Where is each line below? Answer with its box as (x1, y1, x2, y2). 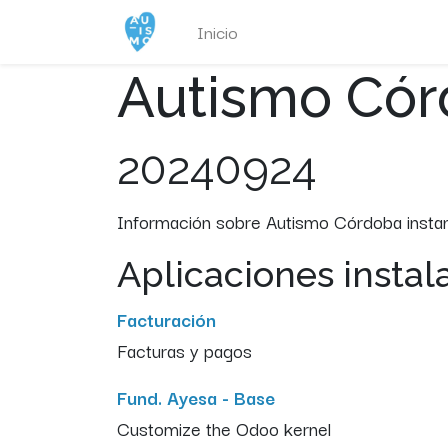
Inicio (196, 17, 238, 45)
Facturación (117, 304, 216, 333)
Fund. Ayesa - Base (117, 382, 275, 411)
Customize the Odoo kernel (117, 413, 331, 442)
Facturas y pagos (117, 335, 252, 364)
